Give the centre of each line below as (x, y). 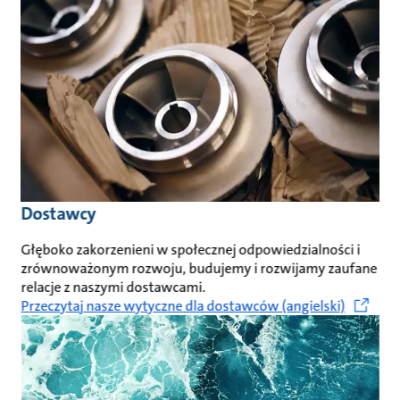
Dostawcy (58, 213)
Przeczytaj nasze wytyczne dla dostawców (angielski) (183, 305)
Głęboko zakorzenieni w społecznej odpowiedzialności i (191, 249)
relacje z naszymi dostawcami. (113, 287)
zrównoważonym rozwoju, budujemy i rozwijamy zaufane (199, 268)
